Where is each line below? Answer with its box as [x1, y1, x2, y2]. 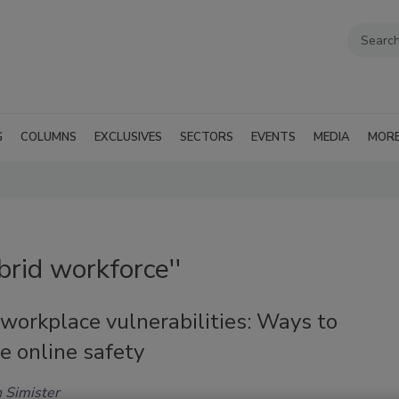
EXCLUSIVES [94, 128, 162, 145]
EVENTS [251, 128, 296, 145]
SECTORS [180, 128, 233, 145]
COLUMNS [20, 128, 77, 145]
